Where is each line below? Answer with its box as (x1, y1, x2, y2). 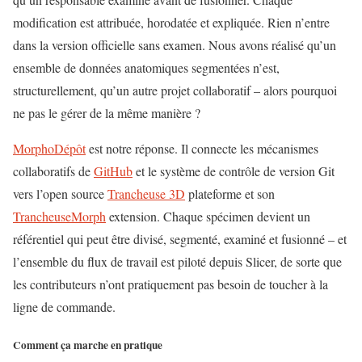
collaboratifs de (13, 162, 94, 179)
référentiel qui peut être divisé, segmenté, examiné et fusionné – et (13, 229, 347, 247)
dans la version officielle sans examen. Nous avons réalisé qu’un (13, 36, 336, 53)
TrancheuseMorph (13, 207, 106, 225)
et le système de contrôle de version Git (133, 162, 335, 179)
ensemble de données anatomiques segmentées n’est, (13, 58, 280, 76)
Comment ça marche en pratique (13, 336, 162, 353)
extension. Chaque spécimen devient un (106, 207, 310, 225)
